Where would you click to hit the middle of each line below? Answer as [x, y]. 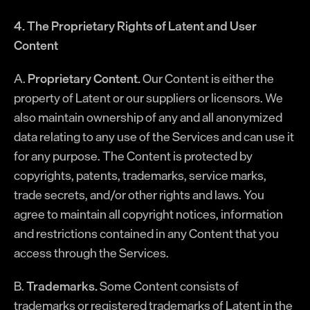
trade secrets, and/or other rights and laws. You [139, 194]
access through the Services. [91, 253]
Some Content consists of [168, 286]
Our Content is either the [207, 78]
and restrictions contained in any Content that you [146, 233]
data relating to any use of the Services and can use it [154, 136]
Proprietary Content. [84, 78]
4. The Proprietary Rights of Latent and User [135, 26]
